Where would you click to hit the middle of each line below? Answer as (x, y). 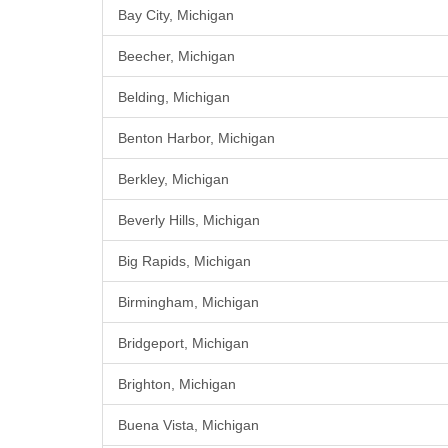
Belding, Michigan (174, 97)
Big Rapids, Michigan (184, 261)
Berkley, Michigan (173, 179)
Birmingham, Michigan (188, 302)
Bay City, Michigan (176, 15)
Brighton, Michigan (177, 384)
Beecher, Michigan (176, 56)
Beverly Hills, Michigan (189, 220)
